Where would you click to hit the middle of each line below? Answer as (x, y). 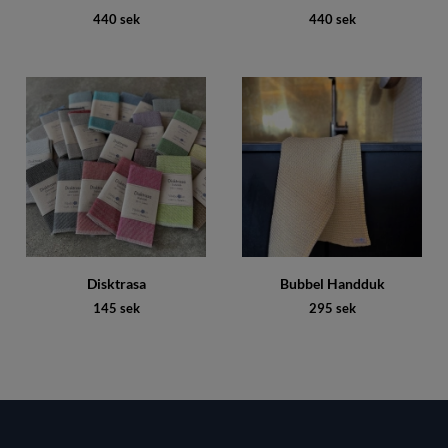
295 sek (332, 308)
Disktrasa (116, 283)
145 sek (116, 308)
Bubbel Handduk (332, 283)
